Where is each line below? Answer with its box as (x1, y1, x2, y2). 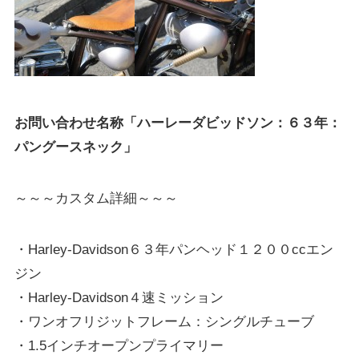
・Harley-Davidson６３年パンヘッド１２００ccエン (14, 242, 333, 258)
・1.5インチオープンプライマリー (14, 338, 224, 354)
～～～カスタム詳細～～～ (14, 191, 178, 207)
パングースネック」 (14, 139, 137, 155)
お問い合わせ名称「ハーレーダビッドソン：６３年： (14, 115, 341, 131)
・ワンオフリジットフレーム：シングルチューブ (14, 314, 314, 330)
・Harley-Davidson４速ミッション (14, 290, 224, 306)
